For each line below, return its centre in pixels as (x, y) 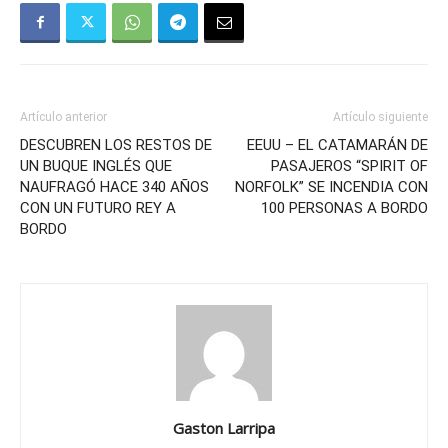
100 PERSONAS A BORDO (344, 207)
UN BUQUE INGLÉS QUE (96, 165)
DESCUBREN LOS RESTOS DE (116, 144)
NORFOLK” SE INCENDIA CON (331, 186)
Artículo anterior (63, 116)
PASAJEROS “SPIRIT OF (349, 165)
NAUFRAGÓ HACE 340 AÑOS (114, 186)
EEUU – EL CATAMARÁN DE (337, 144)
